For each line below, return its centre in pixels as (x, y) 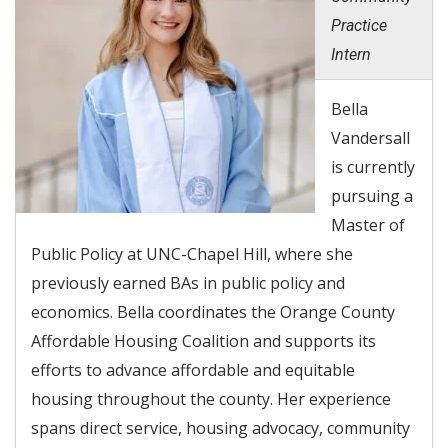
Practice (359, 25)
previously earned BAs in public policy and (188, 282)
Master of (368, 224)
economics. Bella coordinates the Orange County (213, 311)
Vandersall (370, 137)
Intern (351, 54)
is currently (373, 166)
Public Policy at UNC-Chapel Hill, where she (192, 253)
